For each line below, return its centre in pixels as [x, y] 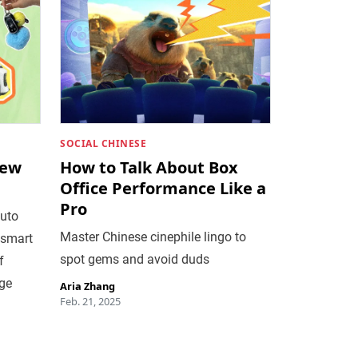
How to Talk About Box [149, 167]
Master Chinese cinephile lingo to [153, 237]
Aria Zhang [88, 286]
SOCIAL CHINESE [103, 143]
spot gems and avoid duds [135, 259]
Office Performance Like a [163, 188]
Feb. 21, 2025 [91, 301]
